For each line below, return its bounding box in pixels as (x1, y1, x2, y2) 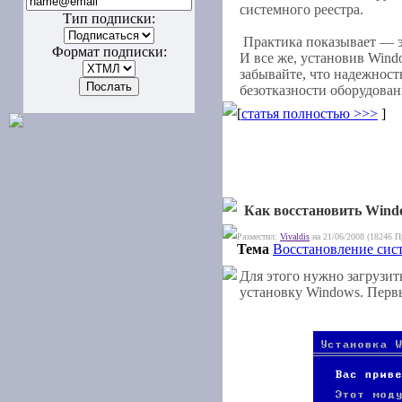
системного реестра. (240, 2, 363, 17)
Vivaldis (280, 232, 310, 241)
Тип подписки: (63, 11, 155, 26)
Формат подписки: (51, 44, 167, 59)
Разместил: (237, 232, 280, 241)
